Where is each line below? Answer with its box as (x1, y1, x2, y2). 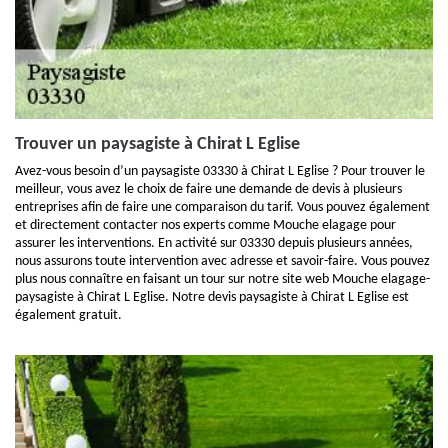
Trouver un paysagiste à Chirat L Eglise (15, 135, 300, 154)
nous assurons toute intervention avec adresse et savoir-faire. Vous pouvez (15, 254, 430, 269)
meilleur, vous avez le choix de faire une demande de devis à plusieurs (15, 182, 402, 197)
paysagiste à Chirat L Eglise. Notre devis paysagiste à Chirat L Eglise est (15, 290, 409, 305)
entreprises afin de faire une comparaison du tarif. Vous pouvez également (15, 200, 430, 215)
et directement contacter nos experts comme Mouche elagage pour (15, 218, 396, 233)
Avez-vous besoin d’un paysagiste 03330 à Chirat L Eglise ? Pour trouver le (15, 164, 425, 179)
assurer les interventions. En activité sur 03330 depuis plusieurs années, (15, 236, 413, 251)
